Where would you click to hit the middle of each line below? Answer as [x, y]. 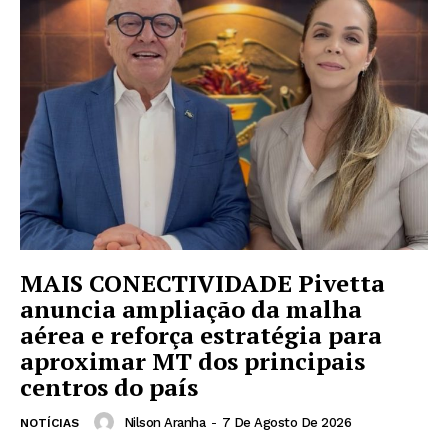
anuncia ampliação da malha [191, 309]
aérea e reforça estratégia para [201, 335]
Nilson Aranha [164, 422]
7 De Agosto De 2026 [286, 422]
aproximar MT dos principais [192, 361]
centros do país [109, 387]
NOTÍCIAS [49, 423]
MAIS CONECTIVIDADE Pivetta [202, 283]
